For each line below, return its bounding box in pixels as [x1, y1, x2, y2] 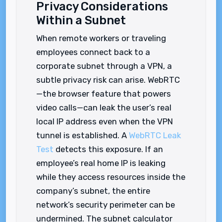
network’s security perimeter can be [36, 200, 175, 210]
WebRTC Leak [129, 130, 181, 140]
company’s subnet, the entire [36, 186, 150, 196]
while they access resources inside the [36, 172, 185, 182]
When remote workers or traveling [36, 33, 166, 43]
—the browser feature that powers [36, 89, 171, 99]
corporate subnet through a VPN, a [36, 61, 172, 71]
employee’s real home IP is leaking [36, 158, 166, 168]
